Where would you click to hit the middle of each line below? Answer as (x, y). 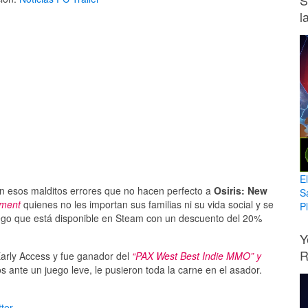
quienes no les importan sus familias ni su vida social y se (147, 205)
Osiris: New (241, 191)
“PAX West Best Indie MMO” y (197, 256)
